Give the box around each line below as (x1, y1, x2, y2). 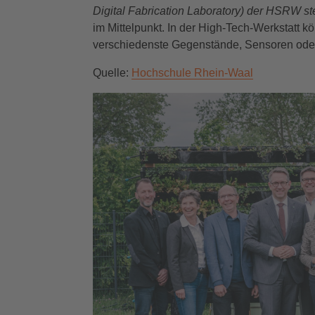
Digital (93, 5, 125, 17)
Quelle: (93, 67, 131, 79)
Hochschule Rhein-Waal (131, 67, 253, 79)
